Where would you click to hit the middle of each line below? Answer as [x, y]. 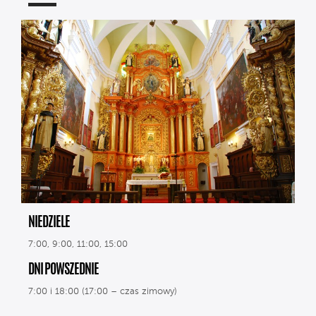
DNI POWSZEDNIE [63, 270]
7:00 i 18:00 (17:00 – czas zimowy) [103, 291]
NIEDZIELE [49, 223]
